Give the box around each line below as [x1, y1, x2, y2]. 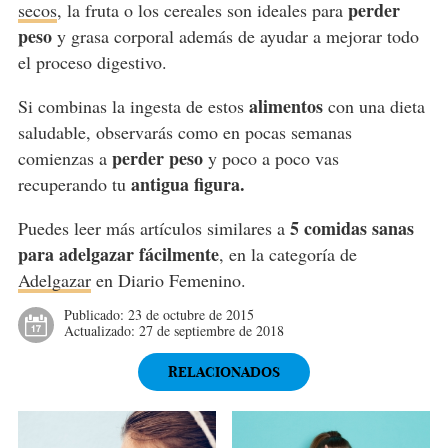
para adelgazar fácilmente [17, 240, 219, 267]
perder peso [111, 144, 203, 171]
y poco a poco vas [202, 145, 339, 170]
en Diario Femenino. [90, 267, 246, 292]
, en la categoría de [218, 241, 357, 266]
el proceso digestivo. [17, 49, 173, 74]
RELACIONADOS [167, 362, 280, 381]
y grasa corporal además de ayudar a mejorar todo [51, 23, 419, 48]
